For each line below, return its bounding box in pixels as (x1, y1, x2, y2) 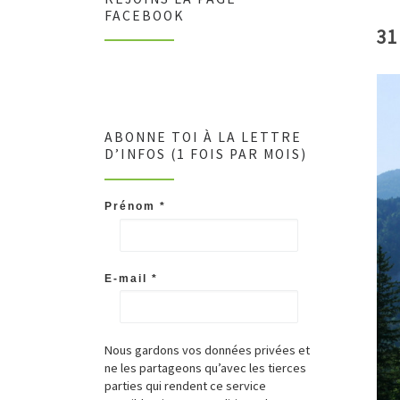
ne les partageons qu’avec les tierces (104, 360, 306, 377)
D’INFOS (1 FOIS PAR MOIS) (104, 146, 307, 163)
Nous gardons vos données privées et (104, 342, 310, 359)
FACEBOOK (104, 6, 184, 24)
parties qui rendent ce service (104, 378, 266, 395)
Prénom (104, 200, 160, 213)
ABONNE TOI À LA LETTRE (104, 129, 302, 146)
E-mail (104, 271, 152, 285)
